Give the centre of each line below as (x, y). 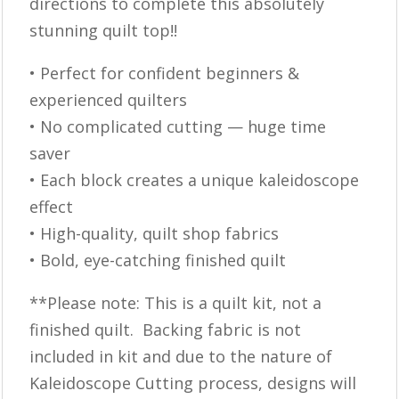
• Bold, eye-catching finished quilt (158, 260)
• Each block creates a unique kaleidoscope (195, 179)
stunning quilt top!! (104, 30)
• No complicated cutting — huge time (178, 126)
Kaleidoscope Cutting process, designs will (193, 383)
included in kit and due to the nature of (181, 356)
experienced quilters (109, 99)
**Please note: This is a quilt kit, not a (176, 302)
